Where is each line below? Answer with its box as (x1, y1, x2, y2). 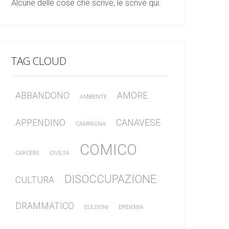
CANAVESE (116, 117, 161, 128)
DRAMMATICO (15, 200, 74, 211)
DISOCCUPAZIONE (64, 172, 156, 186)
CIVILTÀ (50, 149, 70, 156)
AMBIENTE (80, 93, 107, 100)
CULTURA (15, 174, 54, 185)
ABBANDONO (15, 90, 70, 101)
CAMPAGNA (76, 120, 106, 127)
